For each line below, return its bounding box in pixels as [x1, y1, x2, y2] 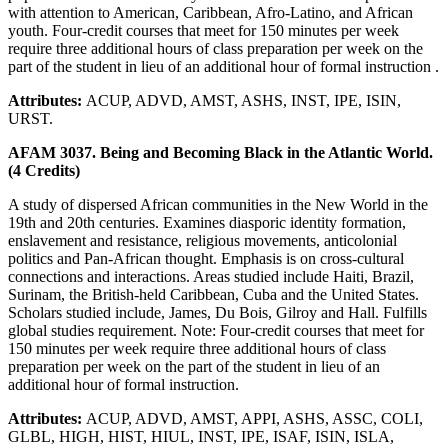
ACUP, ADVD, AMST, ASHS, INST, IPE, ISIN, [86, 91, 401, 109]
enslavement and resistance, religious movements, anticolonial [8, 231, 397, 249]
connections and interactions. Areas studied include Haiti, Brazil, [8, 267, 414, 285]
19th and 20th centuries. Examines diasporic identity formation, [8, 213, 406, 231]
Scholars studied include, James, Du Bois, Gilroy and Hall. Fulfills [8, 303, 427, 321]
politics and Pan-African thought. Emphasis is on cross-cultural [8, 249, 404, 267]
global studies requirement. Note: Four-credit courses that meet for [8, 321, 424, 339]
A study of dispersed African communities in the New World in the [8, 195, 428, 213]
